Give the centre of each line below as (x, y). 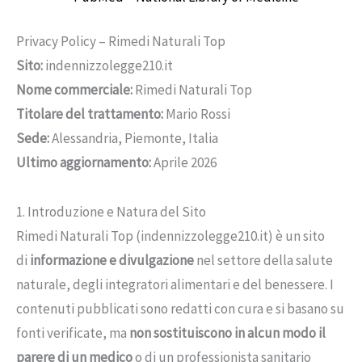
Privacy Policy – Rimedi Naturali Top (121, 42)
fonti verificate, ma (73, 333)
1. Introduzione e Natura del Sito (111, 211)
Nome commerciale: (74, 90)
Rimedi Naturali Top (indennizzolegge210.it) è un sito (170, 236)
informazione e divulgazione (112, 260)
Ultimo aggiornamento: (84, 163)
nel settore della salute (263, 260)
